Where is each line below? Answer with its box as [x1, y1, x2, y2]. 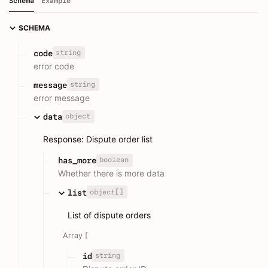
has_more [58, 156, 96, 166]
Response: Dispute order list [43, 134, 153, 145]
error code [33, 60, 74, 71]
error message [33, 92, 90, 103]
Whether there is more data [58, 168, 165, 179]
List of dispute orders [68, 209, 151, 220]
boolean [99, 156, 129, 165]
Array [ [63, 230, 88, 240]
